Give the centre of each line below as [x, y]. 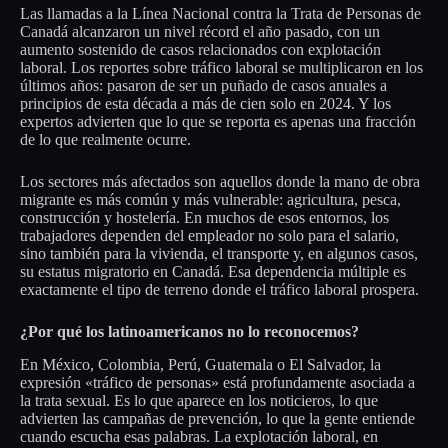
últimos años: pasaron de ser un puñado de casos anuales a [203, 85]
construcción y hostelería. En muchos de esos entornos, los [204, 217]
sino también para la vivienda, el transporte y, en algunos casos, [219, 253]
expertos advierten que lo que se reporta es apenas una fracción [218, 121]
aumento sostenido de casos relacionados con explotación [200, 49]
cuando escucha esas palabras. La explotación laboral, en [199, 436]
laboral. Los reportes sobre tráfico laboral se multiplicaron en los [221, 67]
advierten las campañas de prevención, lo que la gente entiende [217, 418]
